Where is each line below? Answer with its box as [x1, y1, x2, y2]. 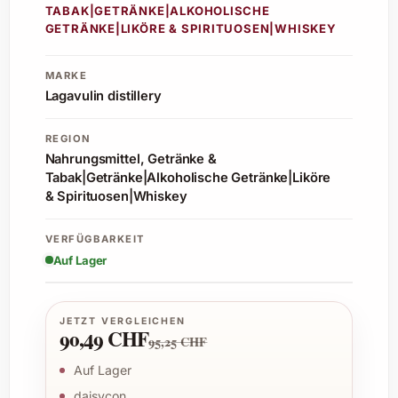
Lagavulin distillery [44, 88, 162, 105]
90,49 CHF [59, 323, 149, 354]
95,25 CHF [148, 332, 208, 352]
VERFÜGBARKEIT [44, 232, 145, 245]
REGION [44, 131, 92, 145]
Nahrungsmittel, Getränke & [44, 151, 217, 168]
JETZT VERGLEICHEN [59, 315, 187, 328]
